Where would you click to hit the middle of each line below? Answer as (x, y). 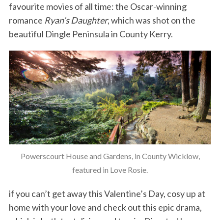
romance (26, 20)
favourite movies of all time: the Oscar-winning (97, 7)
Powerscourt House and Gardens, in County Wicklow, (110, 156)
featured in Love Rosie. (110, 170)
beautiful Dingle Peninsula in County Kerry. (91, 34)
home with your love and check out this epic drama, (105, 207)
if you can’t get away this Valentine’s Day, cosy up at (107, 194)
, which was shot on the (151, 20)
